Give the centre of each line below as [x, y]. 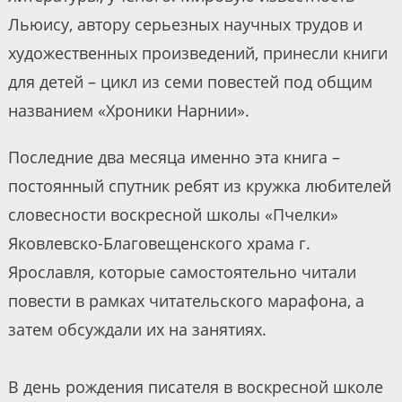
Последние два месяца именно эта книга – [174, 157]
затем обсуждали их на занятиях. [137, 330]
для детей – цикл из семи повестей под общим [190, 82]
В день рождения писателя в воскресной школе [195, 387]
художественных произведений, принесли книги [197, 53]
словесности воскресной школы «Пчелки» [173, 215]
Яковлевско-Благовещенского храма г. [159, 244]
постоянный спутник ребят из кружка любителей [199, 186]
